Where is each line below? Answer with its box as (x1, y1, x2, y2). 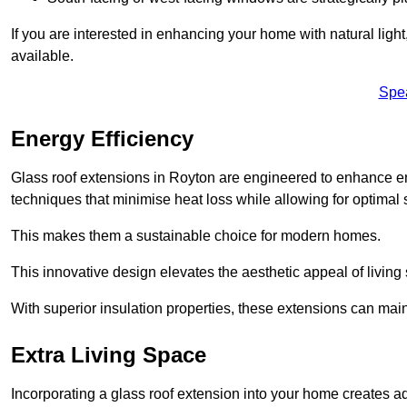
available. (11, 47, 74, 64)
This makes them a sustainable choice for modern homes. (11, 227, 381, 243)
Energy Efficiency (11, 125, 194, 151)
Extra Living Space (11, 342, 206, 367)
